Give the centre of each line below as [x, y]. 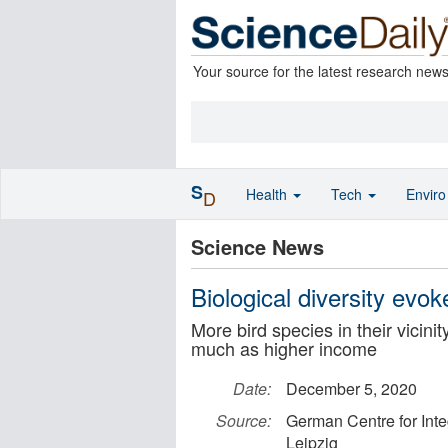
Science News [257, 246]
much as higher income [284, 348]
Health [268, 194]
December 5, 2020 [351, 388]
